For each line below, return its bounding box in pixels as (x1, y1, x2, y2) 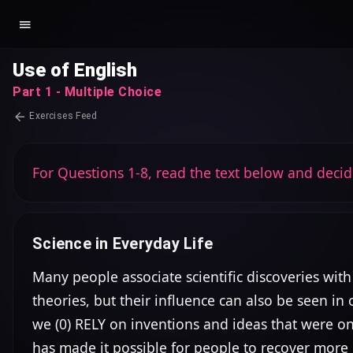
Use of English (13, 59, 137, 81)
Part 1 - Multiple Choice (13, 84, 162, 99)
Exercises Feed (27, 110, 97, 121)
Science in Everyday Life (32, 234, 213, 253)
